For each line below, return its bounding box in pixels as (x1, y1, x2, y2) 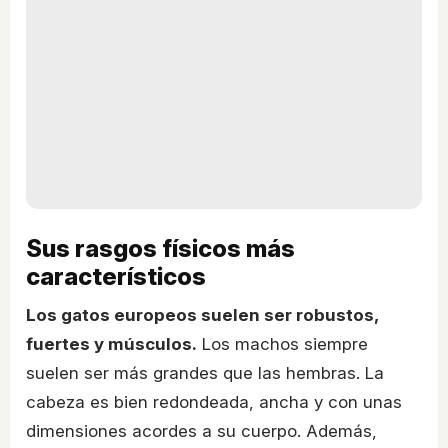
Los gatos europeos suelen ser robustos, (26, 304, 378, 325)
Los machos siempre (197, 333, 368, 354)
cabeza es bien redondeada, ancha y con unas (26, 391, 402, 412)
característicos (26, 261, 206, 291)
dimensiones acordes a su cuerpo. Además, (26, 420, 377, 441)
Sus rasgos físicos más (26, 233, 295, 263)
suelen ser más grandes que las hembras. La (26, 362, 384, 383)
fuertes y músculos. (26, 333, 197, 354)
